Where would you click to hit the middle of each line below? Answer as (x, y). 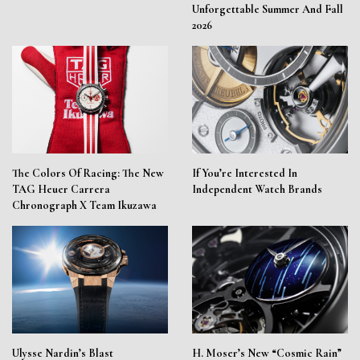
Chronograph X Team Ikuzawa (84, 206)
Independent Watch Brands (257, 190)
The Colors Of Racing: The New (88, 174)
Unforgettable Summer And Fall (268, 10)
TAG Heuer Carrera (61, 190)
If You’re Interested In (245, 174)
